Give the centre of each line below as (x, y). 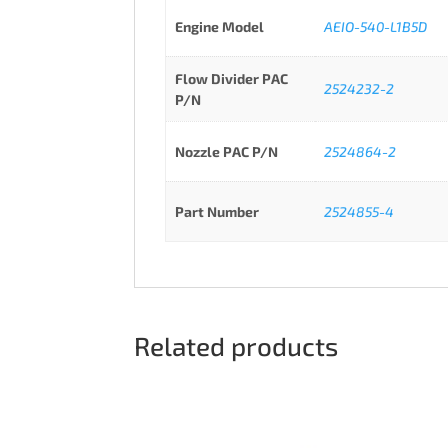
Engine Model (219, 27)
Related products (236, 346)
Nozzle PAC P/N (226, 152)
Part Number (216, 212)
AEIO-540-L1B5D (375, 27)
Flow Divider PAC (231, 79)
